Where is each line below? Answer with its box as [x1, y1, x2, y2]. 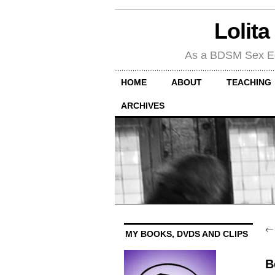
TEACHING [227, 77, 271, 87]
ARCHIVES [121, 100, 165, 110]
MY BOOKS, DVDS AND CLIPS [125, 229, 248, 239]
